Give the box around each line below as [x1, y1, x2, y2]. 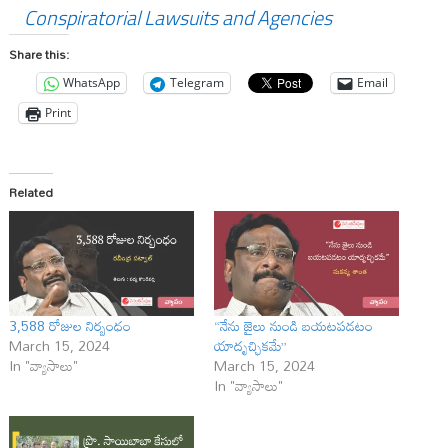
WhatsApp [62, 74, 120, 92]
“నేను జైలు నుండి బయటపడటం [214, 312, 373, 340]
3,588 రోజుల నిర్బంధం [8, 312, 131, 340]
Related [8, 179, 53, 204]
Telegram [169, 74, 224, 92]
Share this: [8, 41, 69, 66]
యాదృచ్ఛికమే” [214, 332, 287, 360]
